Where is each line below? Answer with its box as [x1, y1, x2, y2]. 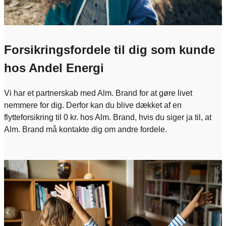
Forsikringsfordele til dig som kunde [4, 43, 215, 56]
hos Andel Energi [4, 61, 104, 75]
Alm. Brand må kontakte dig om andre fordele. [4, 125, 167, 134]
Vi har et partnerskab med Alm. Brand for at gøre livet [4, 88, 192, 97]
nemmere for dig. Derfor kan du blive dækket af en [4, 100, 182, 109]
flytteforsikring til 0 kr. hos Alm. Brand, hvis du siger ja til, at [4, 112, 211, 122]
